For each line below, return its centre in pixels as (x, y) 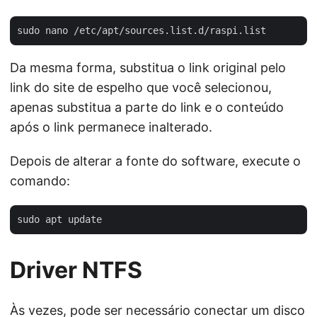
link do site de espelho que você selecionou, (141, 88)
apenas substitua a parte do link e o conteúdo (147, 108)
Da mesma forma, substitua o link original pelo (148, 68)
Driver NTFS (76, 270)
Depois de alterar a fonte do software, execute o (155, 161)
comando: (40, 181)
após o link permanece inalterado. (111, 127)
